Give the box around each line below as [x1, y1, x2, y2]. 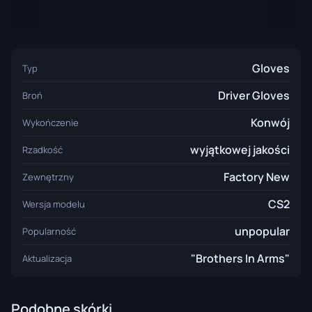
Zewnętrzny [22, 171, 74, 183]
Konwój [251, 115, 290, 130]
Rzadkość [22, 143, 63, 156]
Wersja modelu [22, 198, 85, 210]
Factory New [224, 169, 290, 185]
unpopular [235, 224, 290, 239]
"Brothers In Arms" [191, 251, 290, 266]
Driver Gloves [218, 88, 290, 103]
